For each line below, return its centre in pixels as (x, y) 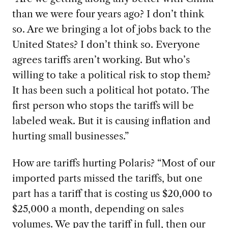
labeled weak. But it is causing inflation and (111, 120)
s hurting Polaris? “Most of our (145, 163)
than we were (44, 13)
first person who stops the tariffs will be (103, 105)
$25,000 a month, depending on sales (98, 208)
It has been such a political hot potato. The (111, 90)
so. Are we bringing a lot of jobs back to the (111, 29)
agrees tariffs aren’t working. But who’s (101, 59)
